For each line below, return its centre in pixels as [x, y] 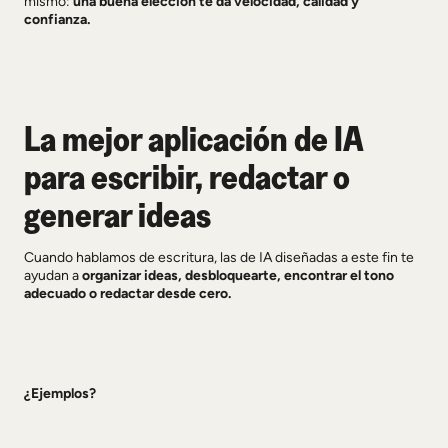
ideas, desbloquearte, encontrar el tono [269, 275]
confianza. [57, 19]
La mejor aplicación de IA [193, 138]
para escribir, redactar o [187, 176]
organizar [113, 275]
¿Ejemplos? [60, 393]
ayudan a [53, 275]
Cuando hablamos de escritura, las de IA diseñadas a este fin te [219, 257]
